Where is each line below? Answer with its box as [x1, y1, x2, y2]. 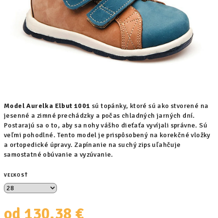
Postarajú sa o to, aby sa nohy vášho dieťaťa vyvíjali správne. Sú [4, 121, 207, 129]
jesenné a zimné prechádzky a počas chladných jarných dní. [4, 111, 195, 120]
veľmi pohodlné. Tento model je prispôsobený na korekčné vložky [4, 131, 211, 139]
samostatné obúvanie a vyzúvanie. [4, 150, 113, 159]
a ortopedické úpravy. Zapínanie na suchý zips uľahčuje [4, 141, 181, 149]
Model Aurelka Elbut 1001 [4, 102, 92, 110]
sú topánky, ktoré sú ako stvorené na [92, 102, 209, 110]
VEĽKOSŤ [4, 172, 28, 178]
